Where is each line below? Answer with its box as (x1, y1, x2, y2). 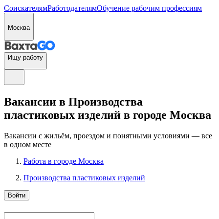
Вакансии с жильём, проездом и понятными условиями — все (4, 131, 212, 140)
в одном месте (4, 140, 51, 149)
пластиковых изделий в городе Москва (4, 108, 211, 121)
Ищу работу (8, 54, 43, 61)
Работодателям (47, 4, 97, 12)
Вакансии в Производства (4, 95, 143, 108)
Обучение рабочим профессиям (97, 4, 202, 12)
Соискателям (4, 4, 47, 12)
